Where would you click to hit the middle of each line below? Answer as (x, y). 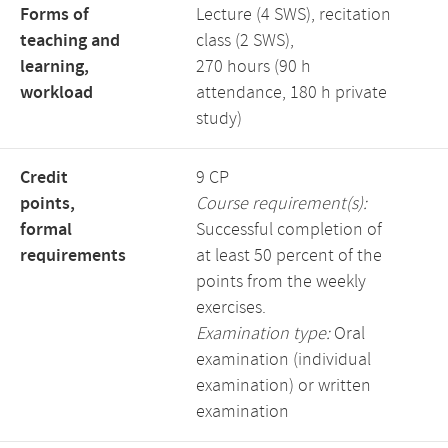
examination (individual (283, 360)
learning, (54, 67)
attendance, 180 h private (291, 93)
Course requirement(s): (281, 204)
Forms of (54, 15)
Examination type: (263, 334)
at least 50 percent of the (289, 256)
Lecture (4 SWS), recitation (293, 15)
